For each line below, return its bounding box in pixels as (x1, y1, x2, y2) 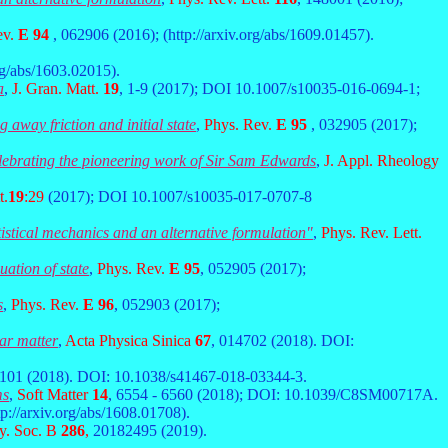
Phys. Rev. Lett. (321, 224, 422, 241)
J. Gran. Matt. (12, 80, 103, 97)
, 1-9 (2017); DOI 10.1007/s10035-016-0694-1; (119, 80, 420, 97)
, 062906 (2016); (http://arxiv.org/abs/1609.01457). (53, 26, 374, 43)
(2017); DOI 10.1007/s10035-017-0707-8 (48, 188, 312, 205)
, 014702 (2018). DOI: (211, 332, 354, 349)
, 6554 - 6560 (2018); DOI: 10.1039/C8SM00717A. (108, 386, 438, 403)
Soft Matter (17, 386, 92, 403)
